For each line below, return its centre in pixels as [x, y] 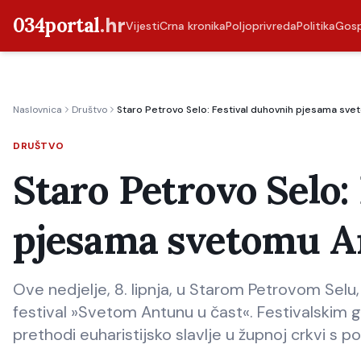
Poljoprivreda [261, 26]
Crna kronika [192, 26]
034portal [56, 25]
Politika [315, 26]
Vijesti [142, 26]
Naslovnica [37, 110]
